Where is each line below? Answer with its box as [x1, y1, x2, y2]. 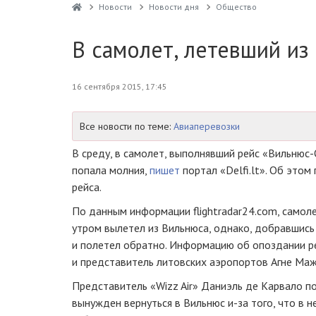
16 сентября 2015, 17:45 [72, 81, 167, 92]
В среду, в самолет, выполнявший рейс [72, 146, 262, 160]
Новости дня [148, 1, 199, 12]
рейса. [72, 180, 102, 194]
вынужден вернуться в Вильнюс [72, 296, 228, 310]
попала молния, [72, 163, 150, 177]
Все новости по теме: [80, 120, 174, 133]
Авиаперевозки [174, 120, 240, 133]
